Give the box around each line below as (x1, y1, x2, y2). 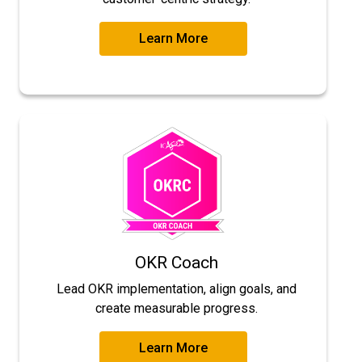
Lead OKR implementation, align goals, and (56, 281, 297, 297)
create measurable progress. (95, 301, 258, 317)
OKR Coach (134, 253, 218, 273)
